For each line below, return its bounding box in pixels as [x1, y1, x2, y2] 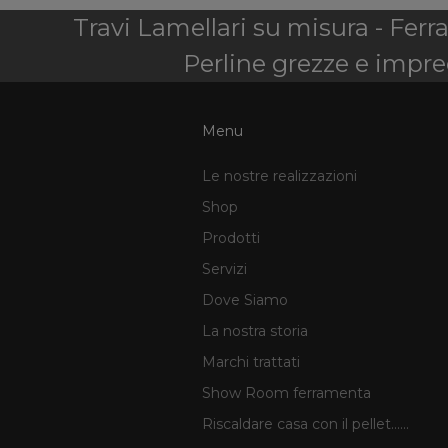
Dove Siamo [201, 290, 288, 309]
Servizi [201, 259, 247, 278]
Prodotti [201, 228, 260, 247]
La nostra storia [201, 321, 308, 340]
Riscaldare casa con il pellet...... [201, 414, 409, 433]
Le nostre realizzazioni [201, 166, 357, 185]
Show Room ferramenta [201, 383, 371, 402]
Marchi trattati [201, 352, 300, 371]
